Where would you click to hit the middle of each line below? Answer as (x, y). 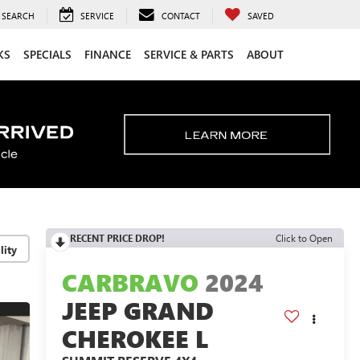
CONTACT (181, 15)
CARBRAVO (130, 282)
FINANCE (108, 54)
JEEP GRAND (137, 311)
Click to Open (304, 238)
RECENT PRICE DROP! (117, 238)
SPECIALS (47, 54)
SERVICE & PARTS (189, 54)
